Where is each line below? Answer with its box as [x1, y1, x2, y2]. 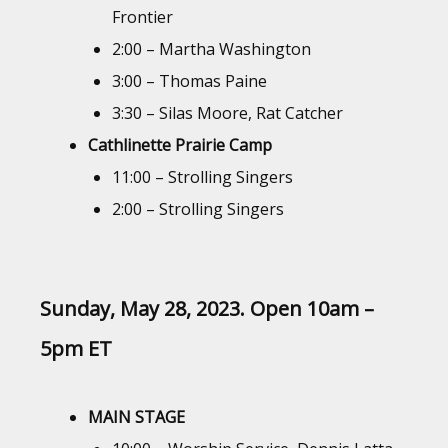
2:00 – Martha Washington [112, 37, 311, 60]
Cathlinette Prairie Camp [88, 133, 272, 156]
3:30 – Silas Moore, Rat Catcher [112, 101, 343, 124]
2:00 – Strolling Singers [112, 197, 284, 220]
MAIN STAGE [88, 405, 185, 428]
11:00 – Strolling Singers [112, 165, 293, 188]
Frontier [112, 5, 173, 28]
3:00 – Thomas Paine [112, 69, 267, 92]
